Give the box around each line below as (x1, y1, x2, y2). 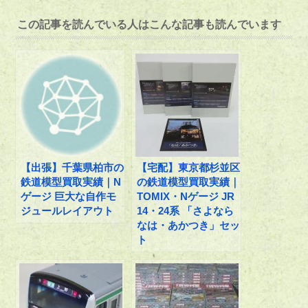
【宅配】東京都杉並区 (137, 161, 241, 173)
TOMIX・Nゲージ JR (137, 190, 235, 202)
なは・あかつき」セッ (137, 219, 241, 231)
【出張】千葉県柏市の (21, 161, 124, 173)
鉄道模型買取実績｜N (21, 175, 122, 188)
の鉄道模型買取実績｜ (137, 175, 241, 188)
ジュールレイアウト (21, 204, 114, 217)
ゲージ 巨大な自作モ (21, 190, 117, 202)
